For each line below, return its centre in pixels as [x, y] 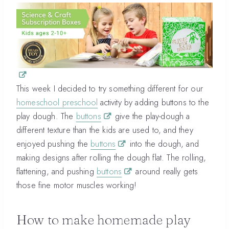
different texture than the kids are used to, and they [105, 130]
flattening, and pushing [56, 171]
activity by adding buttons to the [153, 102]
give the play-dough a [151, 116]
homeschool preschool [57, 102]
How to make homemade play [104, 220]
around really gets [166, 171]
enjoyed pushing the [54, 143]
